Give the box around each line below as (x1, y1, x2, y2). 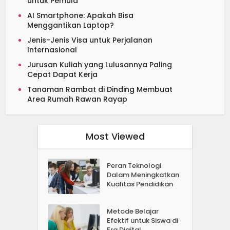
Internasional (27, 44, 78, 55)
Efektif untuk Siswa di (107, 215, 179, 225)
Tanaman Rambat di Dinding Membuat (27, 84, 173, 94)
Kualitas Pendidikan (107, 179, 174, 189)
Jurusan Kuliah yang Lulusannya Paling (27, 59, 172, 70)
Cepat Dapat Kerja (27, 69, 98, 80)
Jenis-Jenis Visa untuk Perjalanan (27, 34, 153, 45)
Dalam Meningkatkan (107, 169, 180, 180)
